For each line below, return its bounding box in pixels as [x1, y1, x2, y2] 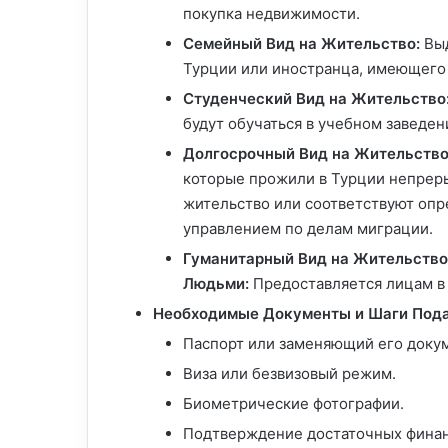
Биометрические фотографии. [183, 394, 404, 414]
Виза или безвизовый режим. [183, 364, 396, 384]
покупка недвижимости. [183, 4, 360, 24]
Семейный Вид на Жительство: [183, 34, 420, 54]
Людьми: [183, 274, 249, 294]
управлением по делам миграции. [183, 219, 433, 239]
